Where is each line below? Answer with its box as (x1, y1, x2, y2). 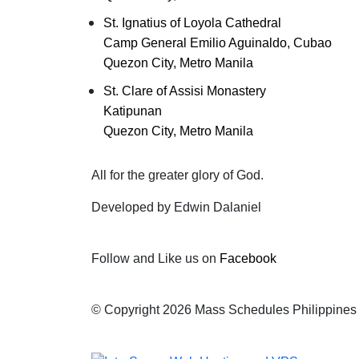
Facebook (220, 252, 276, 265)
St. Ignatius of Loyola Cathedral (103, 16, 281, 30)
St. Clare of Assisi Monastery (103, 84, 266, 98)
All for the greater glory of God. (91, 168, 264, 182)
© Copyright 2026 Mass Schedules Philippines (91, 303, 357, 317)
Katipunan (103, 104, 162, 118)
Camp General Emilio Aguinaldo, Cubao (103, 36, 332, 50)
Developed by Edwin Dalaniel (91, 200, 261, 214)
